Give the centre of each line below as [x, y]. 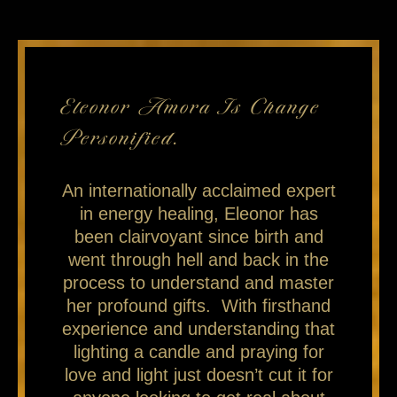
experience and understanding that [198, 328]
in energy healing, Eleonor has [198, 213]
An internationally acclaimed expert [198, 190]
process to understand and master [198, 282]
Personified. [121, 137]
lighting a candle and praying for [198, 351]
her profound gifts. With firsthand [198, 305]
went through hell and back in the [198, 259]
